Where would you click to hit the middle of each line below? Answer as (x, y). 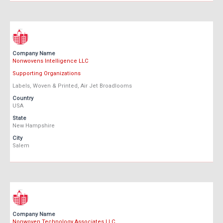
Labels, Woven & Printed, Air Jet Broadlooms (72, 86)
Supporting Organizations (47, 74)
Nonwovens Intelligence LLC (51, 61)
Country (23, 99)
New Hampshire (34, 126)
